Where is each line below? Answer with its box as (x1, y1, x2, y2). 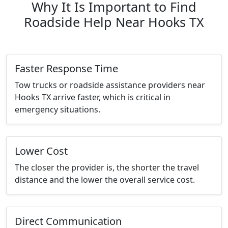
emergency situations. (15, 104, 100, 116)
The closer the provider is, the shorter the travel (15, 162, 199, 174)
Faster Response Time (15, 62, 118, 76)
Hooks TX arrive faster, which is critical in (15, 92, 170, 103)
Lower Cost (15, 144, 68, 158)
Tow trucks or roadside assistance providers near (15, 79, 205, 91)
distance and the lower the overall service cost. (15, 174, 195, 186)
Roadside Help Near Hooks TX (24, 13, 204, 31)
